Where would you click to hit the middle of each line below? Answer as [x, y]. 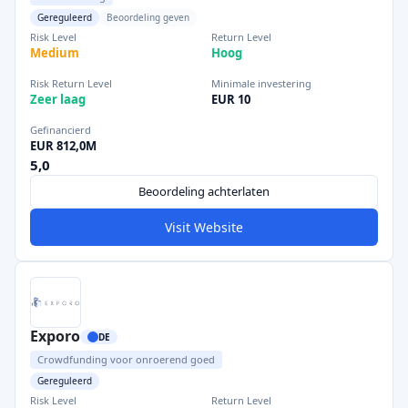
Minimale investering [261, 83]
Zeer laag [58, 99]
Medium [55, 53]
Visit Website [204, 227]
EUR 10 [231, 99]
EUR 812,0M [63, 146]
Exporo [55, 336]
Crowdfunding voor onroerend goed [126, 359]
